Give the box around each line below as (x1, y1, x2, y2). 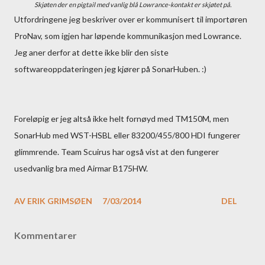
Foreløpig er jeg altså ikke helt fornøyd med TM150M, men (14, 114, 229, 124)
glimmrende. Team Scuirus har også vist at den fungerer (14, 147, 219, 157)
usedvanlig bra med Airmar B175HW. (14, 163, 148, 173)
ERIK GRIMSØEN (27, 196, 92, 206)
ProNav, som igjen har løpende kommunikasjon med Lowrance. (14, 31, 241, 41)
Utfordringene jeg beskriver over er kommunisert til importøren (14, 14, 247, 24)
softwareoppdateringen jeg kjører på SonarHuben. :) (14, 64, 206, 74)
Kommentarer (14, 230, 77, 241)
